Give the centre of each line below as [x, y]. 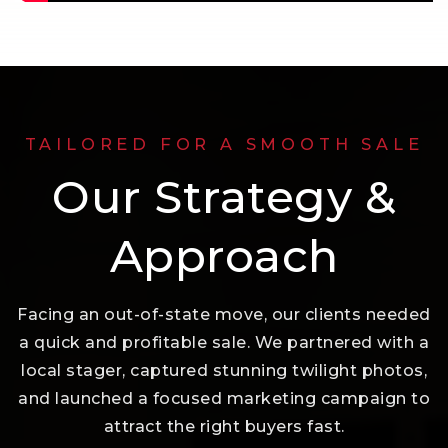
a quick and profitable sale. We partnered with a [224, 343]
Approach [224, 256]
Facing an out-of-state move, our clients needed [224, 315]
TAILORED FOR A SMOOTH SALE [224, 144]
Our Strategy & [224, 197]
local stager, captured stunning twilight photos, [224, 371]
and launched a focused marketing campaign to [224, 399]
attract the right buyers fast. [224, 427]
